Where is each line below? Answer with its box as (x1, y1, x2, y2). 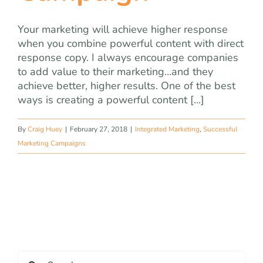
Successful (203, 124, 238, 134)
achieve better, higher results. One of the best (18, 79, 235, 93)
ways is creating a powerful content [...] (18, 93, 204, 107)
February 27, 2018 (70, 124, 127, 134)
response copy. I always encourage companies (18, 50, 238, 65)
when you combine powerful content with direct (18, 36, 244, 50)
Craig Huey (28, 124, 62, 134)
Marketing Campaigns (18, 139, 86, 148)
